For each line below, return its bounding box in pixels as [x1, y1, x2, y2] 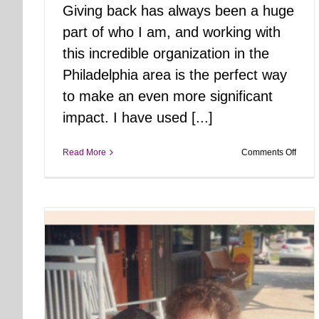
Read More [63, 147, 106, 157]
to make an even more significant [63, 88, 273, 104]
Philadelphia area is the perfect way [63, 66, 287, 83]
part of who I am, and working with [63, 23, 281, 40]
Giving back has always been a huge [63, 2, 294, 19]
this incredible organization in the [63, 45, 269, 61]
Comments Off [241, 147, 296, 157]
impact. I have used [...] [63, 109, 213, 125]
